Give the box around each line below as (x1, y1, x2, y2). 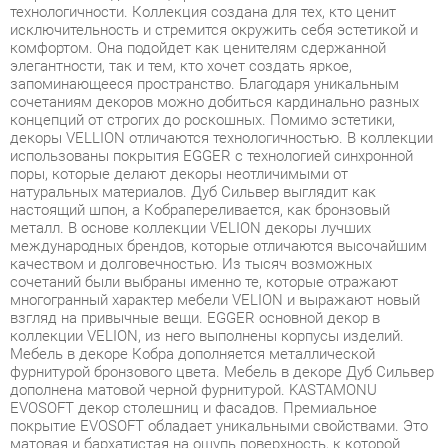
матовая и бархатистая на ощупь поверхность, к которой (9, 363, 384, 382)
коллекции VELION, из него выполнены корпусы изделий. (9, 260, 388, 278)
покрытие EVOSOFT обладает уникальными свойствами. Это (9, 346, 411, 364)
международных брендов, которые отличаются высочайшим (9, 173, 410, 192)
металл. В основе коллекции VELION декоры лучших (9, 156, 356, 174)
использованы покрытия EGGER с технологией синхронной (9, 87, 397, 105)
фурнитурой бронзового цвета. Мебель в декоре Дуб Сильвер (9, 294, 417, 313)
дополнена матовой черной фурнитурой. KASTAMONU (9, 312, 362, 330)
